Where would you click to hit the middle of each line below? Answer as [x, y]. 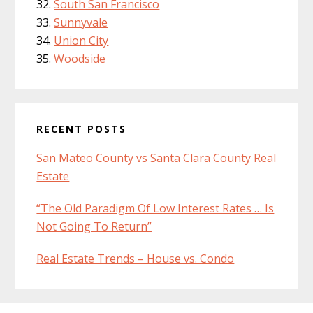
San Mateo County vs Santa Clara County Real [156, 158]
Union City [81, 40]
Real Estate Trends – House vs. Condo [136, 258]
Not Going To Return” [94, 226]
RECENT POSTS [82, 129]
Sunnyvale [81, 22]
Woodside [80, 58]
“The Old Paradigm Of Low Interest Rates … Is [155, 208]
